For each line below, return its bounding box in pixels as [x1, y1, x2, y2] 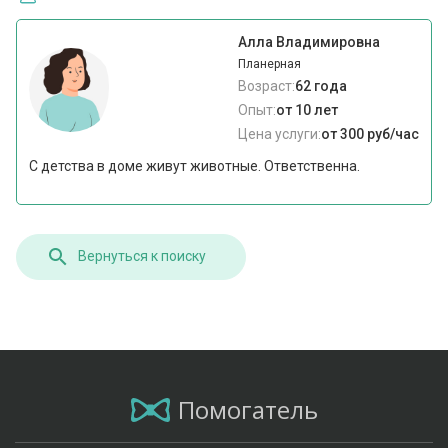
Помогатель [177, 392, 318, 426]
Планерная [237, 57, 301, 72]
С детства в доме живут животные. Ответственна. [29, 158, 361, 175]
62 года [294, 78, 347, 95]
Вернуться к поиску [78, 248, 207, 265]
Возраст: [237, 78, 295, 95]
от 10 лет [275, 102, 338, 119]
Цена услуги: [237, 126, 321, 143]
